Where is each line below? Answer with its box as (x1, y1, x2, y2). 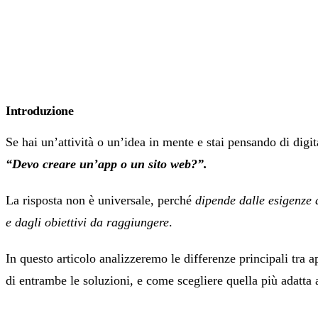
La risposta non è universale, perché (6, 193, 195, 208)
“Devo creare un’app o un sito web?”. (6, 157, 207, 172)
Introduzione (6, 104, 74, 119)
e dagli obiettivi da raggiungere (6, 215, 169, 230)
